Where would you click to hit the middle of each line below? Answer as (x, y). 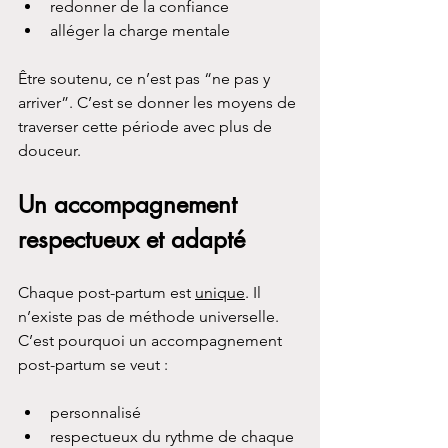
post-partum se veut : (93, 364)
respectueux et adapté (131, 239)
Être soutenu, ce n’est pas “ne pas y (146, 78)
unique (220, 292)
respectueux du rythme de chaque (174, 436)
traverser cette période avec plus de (147, 126)
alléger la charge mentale (140, 30)
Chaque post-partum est (106, 292)
